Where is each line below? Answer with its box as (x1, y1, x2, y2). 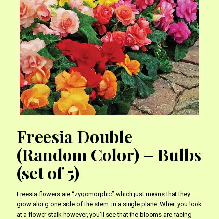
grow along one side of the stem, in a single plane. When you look (16, 200, 202, 208)
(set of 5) (16, 161, 79, 184)
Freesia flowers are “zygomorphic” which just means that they (16, 190, 190, 197)
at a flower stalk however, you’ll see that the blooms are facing (16, 210, 192, 218)
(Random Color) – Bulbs (16, 143, 201, 166)
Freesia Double (16, 125, 132, 148)
